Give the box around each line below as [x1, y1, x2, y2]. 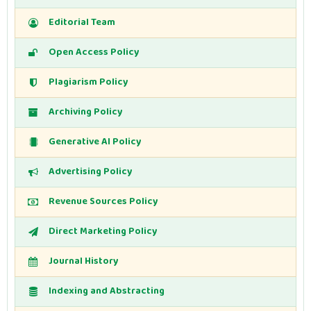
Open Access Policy [48, 44, 139, 61]
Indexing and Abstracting [48, 283, 165, 300]
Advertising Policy [48, 163, 132, 180]
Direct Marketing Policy [48, 223, 157, 240]
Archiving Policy [48, 103, 122, 121]
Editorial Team [48, 14, 115, 31]
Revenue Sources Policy [48, 193, 158, 210]
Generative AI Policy [48, 133, 141, 151]
